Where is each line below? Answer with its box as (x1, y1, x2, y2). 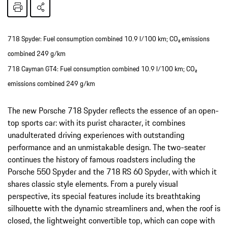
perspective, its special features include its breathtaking (8, 190, 201, 203)
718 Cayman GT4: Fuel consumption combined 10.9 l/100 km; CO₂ (8, 63, 197, 74)
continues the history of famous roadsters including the (8, 153, 195, 166)
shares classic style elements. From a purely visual (8, 178, 178, 190)
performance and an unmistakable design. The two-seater (8, 141, 206, 154)
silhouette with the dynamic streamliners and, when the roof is (8, 202, 220, 215)
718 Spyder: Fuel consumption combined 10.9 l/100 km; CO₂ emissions (8, 33, 210, 44)
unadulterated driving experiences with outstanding (8, 129, 185, 141)
